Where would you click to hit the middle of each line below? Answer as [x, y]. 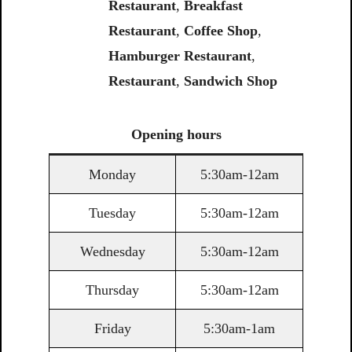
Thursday [112, 290]
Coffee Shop [220, 31]
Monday [112, 175]
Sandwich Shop [230, 81]
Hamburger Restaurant [180, 56]
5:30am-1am [239, 329]
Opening [157, 135]
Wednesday [112, 252]
